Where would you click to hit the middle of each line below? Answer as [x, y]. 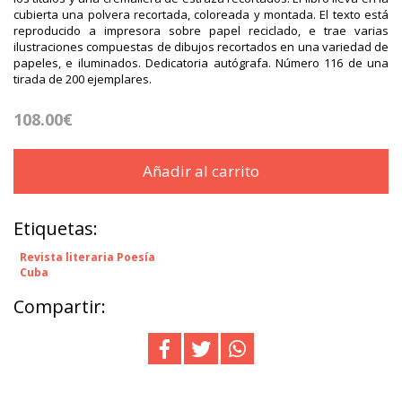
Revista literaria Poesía [87, 258]
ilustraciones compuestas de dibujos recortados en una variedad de [201, 47]
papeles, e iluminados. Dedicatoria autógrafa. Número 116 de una [201, 63]
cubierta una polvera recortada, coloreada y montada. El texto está [201, 15]
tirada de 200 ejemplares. [83, 79]
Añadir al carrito [201, 171]
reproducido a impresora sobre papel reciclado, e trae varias [201, 31]
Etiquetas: [56, 229]
